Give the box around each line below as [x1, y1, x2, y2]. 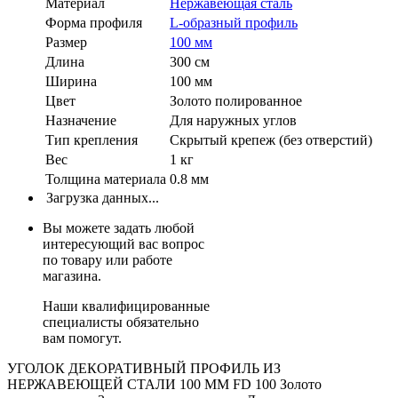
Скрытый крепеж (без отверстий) [170, 131, 372, 147]
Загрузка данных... [43, 189, 159, 205]
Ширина [45, 73, 97, 89]
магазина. [43, 267, 101, 283]
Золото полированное [170, 92, 302, 108]
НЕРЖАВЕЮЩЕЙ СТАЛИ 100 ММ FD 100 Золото [7, 376, 322, 392]
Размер [45, 34, 87, 50]
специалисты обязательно [43, 314, 199, 330]
